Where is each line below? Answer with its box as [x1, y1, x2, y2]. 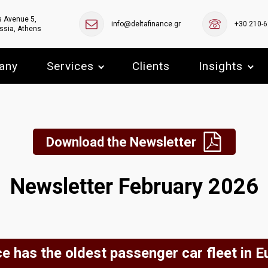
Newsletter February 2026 [10, 174, 258, 199]
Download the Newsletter [45, 134, 202, 150]
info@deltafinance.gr [111, 20, 181, 28]
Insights [199, 59, 243, 73]
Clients [132, 59, 170, 73]
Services [46, 59, 94, 73]
